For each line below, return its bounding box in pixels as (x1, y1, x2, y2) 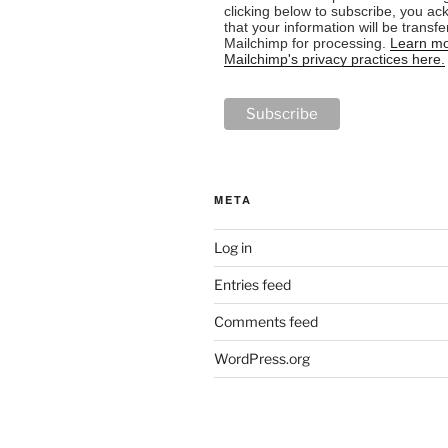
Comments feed (214, 312, 318, 330)
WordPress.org (214, 349, 310, 367)
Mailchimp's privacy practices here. (223, 51, 445, 68)
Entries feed (214, 275, 291, 293)
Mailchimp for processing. (223, 35, 390, 52)
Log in (214, 238, 252, 256)
